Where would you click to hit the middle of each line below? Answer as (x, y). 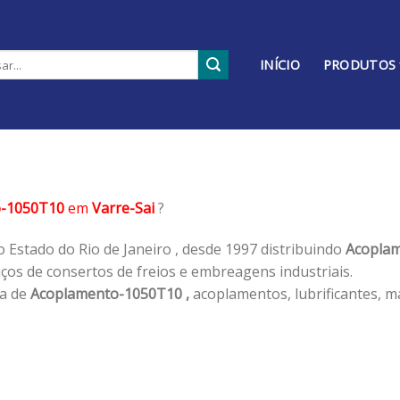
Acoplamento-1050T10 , (110, 293)
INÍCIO (280, 65)
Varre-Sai (123, 208)
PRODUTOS (359, 65)
